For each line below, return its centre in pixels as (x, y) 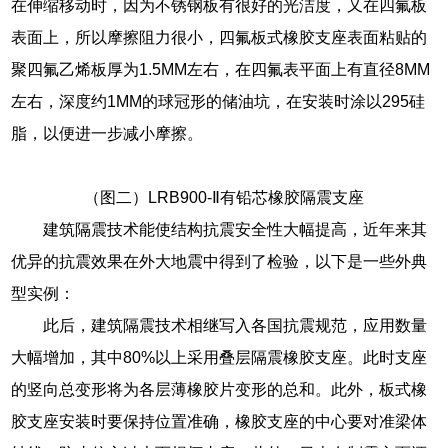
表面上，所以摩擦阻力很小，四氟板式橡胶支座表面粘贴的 (219, 37)
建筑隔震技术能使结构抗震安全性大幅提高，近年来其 (235, 229)
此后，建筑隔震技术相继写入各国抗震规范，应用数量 (235, 325)
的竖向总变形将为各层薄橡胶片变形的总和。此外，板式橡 (219, 389)
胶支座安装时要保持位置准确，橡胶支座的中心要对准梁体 (219, 421)
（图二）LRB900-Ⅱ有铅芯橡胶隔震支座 (224, 197)
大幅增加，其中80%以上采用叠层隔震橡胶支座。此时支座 (219, 357)
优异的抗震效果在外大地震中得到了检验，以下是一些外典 (219, 261)
